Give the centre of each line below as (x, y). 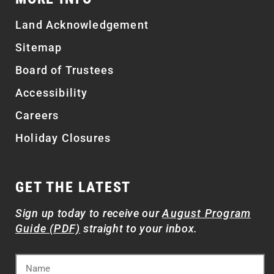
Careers (37, 115)
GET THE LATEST (73, 187)
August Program (207, 213)
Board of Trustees (65, 70)
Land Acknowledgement (82, 24)
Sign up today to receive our (89, 213)
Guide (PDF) (48, 228)
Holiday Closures (63, 138)
